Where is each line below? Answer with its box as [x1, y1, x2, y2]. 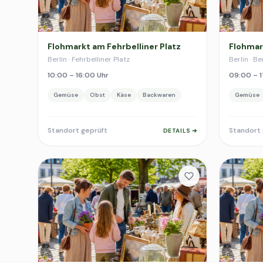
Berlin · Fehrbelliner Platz [48, 55, 130, 64]
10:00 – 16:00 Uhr [48, 70, 109, 80]
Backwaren [143, 91, 176, 99]
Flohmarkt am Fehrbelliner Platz [48, 41, 181, 52]
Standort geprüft [48, 126, 107, 135]
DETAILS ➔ [163, 126, 197, 134]
